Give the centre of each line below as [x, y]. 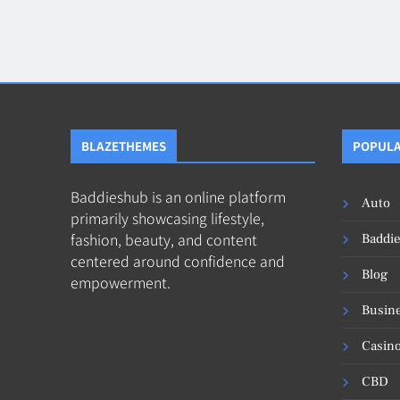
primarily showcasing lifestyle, [167, 217]
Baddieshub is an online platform [178, 196]
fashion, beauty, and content [164, 239]
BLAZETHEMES [124, 146]
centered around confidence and [178, 260]
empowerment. [121, 282]
